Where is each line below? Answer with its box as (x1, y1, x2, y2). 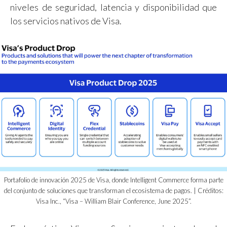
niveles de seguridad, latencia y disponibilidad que (10, 1, 217, 13)
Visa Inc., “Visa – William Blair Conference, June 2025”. (35, 197, 192, 206)
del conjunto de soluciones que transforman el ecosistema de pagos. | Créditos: (4, 186, 223, 195)
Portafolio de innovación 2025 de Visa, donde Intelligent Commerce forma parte (4, 176, 223, 184)
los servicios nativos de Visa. (10, 15, 122, 26)
